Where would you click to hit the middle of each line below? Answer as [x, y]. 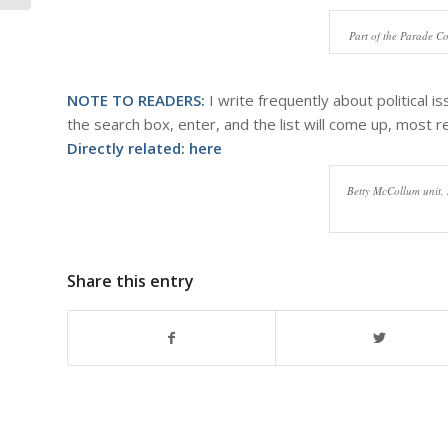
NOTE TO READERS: [136, 99]
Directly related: [128, 147]
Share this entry [130, 280]
